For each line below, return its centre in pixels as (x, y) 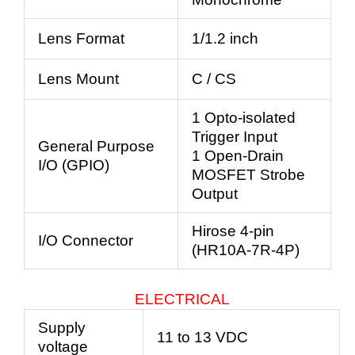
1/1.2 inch (225, 39)
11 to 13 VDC (202, 337)
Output (215, 194)
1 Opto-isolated (244, 118)
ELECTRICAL (182, 299)
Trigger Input (235, 137)
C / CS (214, 79)
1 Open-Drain (238, 156)
